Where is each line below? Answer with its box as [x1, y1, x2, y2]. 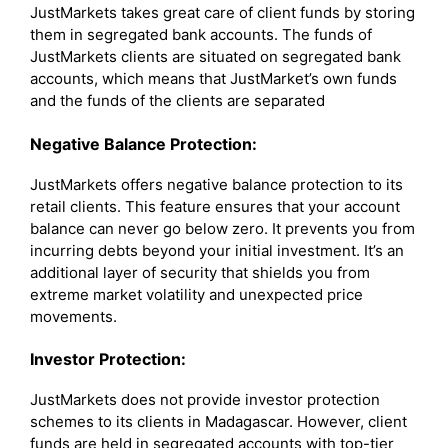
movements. [30, 306, 117, 326]
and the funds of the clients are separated [30, 91, 325, 110]
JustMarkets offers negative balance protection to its [30, 174, 403, 194]
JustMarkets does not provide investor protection [30, 390, 380, 409]
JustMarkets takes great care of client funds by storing [30, 3, 415, 22]
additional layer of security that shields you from [30, 262, 370, 282]
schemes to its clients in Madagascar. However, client [30, 412, 407, 431]
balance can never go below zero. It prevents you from [30, 218, 415, 238]
